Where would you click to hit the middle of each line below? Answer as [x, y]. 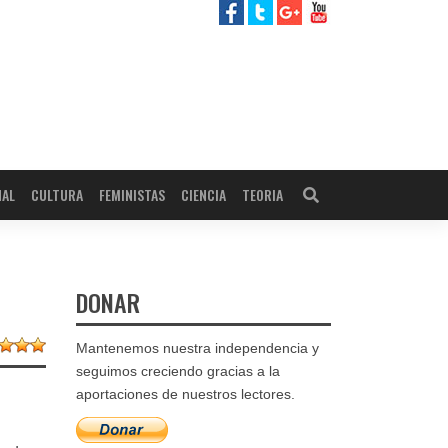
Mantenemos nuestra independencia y [197, 348]
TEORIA [262, 195]
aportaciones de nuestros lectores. [185, 394]
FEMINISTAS [132, 195]
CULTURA [57, 195]
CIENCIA [203, 195]
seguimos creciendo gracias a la [178, 371]
